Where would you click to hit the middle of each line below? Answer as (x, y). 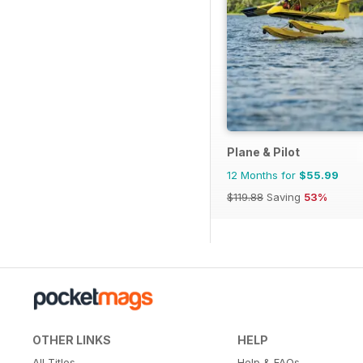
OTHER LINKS (72, 340)
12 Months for (263, 175)
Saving (284, 196)
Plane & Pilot (263, 152)
